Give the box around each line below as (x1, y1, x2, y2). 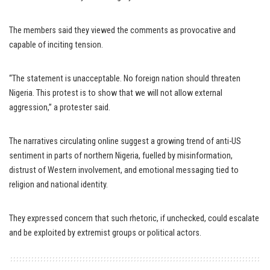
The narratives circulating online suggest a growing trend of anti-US (9, 136, 241, 146)
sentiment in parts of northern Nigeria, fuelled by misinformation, (9, 151, 233, 161)
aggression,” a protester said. (9, 102, 110, 113)
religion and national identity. (9, 180, 108, 190)
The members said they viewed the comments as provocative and (9, 25, 236, 36)
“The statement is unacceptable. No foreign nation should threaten (9, 74, 240, 84)
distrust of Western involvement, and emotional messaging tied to (9, 165, 239, 175)
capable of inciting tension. (9, 40, 103, 50)
